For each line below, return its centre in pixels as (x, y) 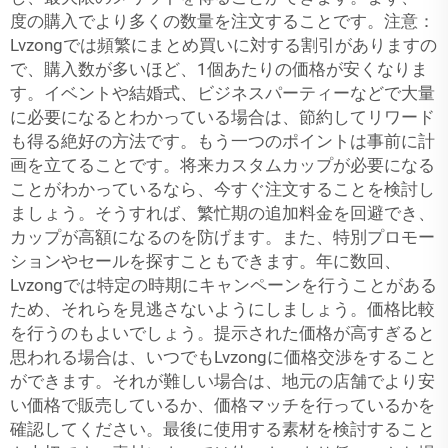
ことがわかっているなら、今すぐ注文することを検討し (222, 189)
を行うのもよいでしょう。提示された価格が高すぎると (222, 333)
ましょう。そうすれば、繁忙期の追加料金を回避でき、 (222, 213)
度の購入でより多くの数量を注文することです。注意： (222, 21)
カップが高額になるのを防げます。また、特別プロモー (222, 237)
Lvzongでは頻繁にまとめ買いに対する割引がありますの (223, 45)
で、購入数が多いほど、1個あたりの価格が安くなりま (219, 69)
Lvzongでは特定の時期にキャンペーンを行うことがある (223, 285)
